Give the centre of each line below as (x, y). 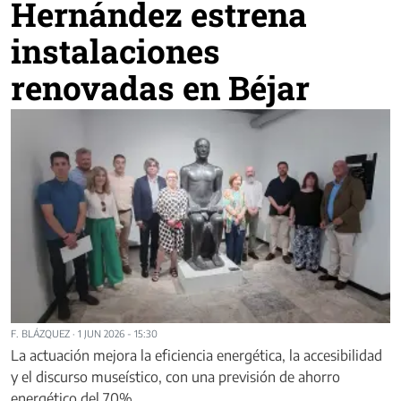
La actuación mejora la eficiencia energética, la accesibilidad (196, 355)
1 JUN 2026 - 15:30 (118, 333)
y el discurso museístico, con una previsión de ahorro (175, 376)
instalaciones (115, 51)
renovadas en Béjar (160, 88)
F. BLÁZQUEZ (40, 333)
